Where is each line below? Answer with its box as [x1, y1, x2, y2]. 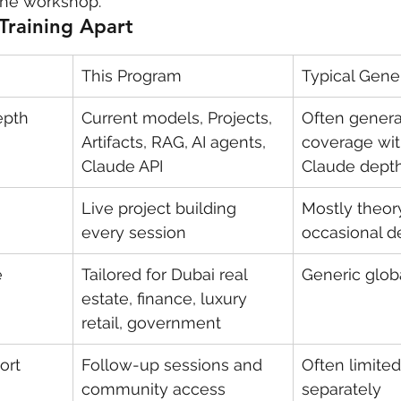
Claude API [81, 157, 163, 176]
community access [81, 380, 226, 399]
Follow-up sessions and [81, 355, 267, 375]
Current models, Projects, [81, 108, 277, 128]
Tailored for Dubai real [81, 265, 252, 285]
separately [302, 380, 381, 399]
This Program [81, 66, 182, 86]
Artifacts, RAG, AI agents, [81, 132, 270, 152]
